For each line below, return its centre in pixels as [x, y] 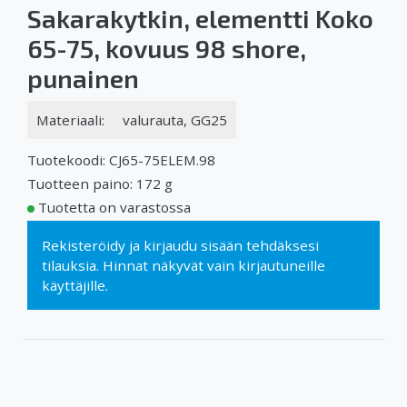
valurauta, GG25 [175, 119]
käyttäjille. [75, 285]
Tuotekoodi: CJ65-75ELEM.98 [121, 159]
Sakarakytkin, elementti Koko [200, 18]
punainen [83, 78]
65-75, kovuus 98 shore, [167, 48]
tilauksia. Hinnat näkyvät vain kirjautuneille [184, 265]
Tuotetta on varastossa [114, 207]
